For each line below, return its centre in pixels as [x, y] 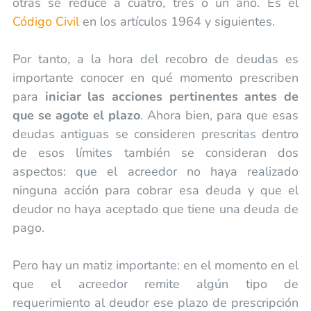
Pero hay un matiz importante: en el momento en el [155, 265]
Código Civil [45, 21]
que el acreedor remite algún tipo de [155, 284]
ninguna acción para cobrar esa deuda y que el [155, 190]
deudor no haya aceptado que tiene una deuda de [155, 209]
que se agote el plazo [76, 115]
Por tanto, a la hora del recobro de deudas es [155, 59]
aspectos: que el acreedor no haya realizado [155, 171]
